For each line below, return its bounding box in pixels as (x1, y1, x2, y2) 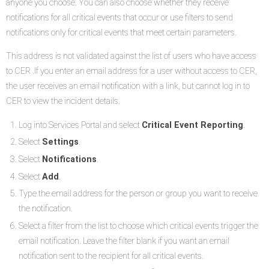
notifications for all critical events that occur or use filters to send (6, 13, 234, 23)
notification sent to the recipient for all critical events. (18, 250, 204, 261)
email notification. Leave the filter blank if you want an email (18, 235, 229, 246)
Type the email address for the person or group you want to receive (18, 189, 258, 199)
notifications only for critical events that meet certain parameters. (6, 28, 237, 38)
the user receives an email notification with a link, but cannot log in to (6, 81, 250, 92)
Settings (41, 137, 79, 148)
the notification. (18, 204, 73, 214)
